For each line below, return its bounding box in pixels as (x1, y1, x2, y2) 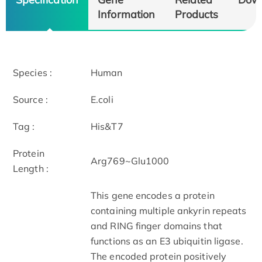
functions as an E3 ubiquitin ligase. (91, 235, 243, 247)
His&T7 (91, 120, 123, 132)
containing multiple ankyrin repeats (91, 204, 247, 216)
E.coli (91, 93, 113, 105)
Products (174, 7, 219, 20)
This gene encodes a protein (91, 189, 215, 201)
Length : (13, 162, 49, 174)
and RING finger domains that (91, 219, 222, 232)
